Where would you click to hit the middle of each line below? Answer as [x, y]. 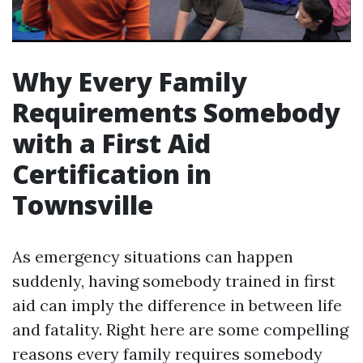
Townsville [83, 205]
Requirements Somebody [176, 113]
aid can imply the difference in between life [177, 305]
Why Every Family [130, 82]
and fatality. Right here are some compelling [180, 330]
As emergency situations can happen [153, 257]
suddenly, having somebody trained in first [174, 281]
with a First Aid [111, 143]
